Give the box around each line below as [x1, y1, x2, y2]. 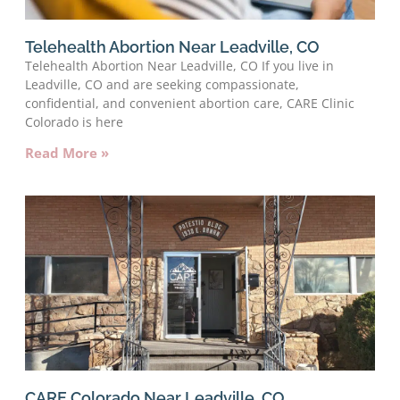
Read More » [25, 143, 109, 162]
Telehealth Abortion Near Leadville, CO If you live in [25, 56, 334, 74]
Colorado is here [25, 112, 123, 130]
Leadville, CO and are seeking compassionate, [25, 75, 299, 93]
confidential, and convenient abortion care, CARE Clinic [25, 94, 354, 112]
